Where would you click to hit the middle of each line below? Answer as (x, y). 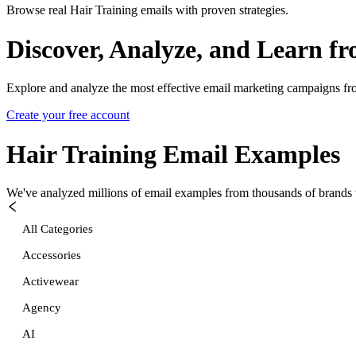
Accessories (52, 255)
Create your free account (68, 115)
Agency (42, 307)
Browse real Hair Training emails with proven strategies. (147, 10)
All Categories (58, 228)
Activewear (50, 281)
